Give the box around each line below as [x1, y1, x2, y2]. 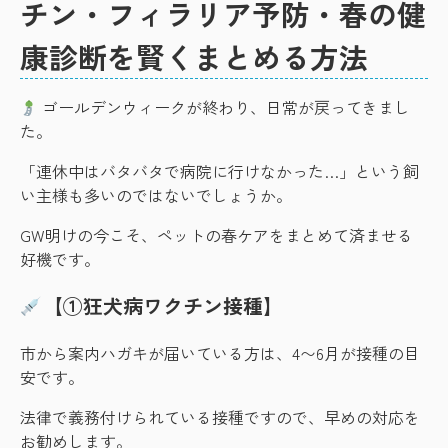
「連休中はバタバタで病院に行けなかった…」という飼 [20, 159, 419, 183]
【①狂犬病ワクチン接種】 [42, 291, 283, 320]
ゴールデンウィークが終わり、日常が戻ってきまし [38, 95, 411, 119]
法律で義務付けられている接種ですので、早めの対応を [20, 405, 420, 429]
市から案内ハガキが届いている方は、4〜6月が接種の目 [20, 341, 420, 365]
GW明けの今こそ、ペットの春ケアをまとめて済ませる [20, 223, 413, 247]
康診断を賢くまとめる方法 [20, 36, 368, 77]
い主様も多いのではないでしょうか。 [20, 183, 292, 207]
